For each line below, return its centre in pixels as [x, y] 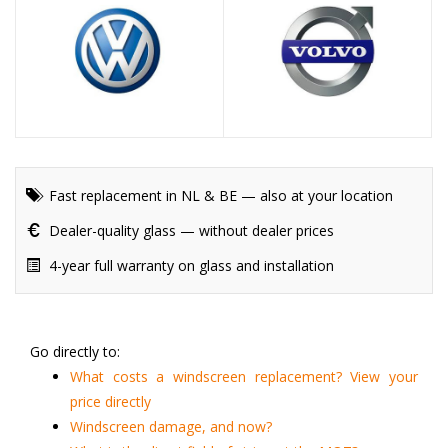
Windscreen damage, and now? [171, 427]
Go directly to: [75, 352]
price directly [110, 402]
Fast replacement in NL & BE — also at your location [219, 196]
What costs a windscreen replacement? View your [244, 377]
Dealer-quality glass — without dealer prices [189, 231]
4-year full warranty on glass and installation [189, 266]
